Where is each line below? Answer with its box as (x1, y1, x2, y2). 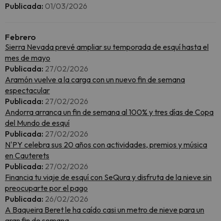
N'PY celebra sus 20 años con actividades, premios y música (5, 140, 207, 149)
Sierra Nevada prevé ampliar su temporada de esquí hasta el (5, 42, 209, 52)
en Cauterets (5, 150, 49, 160)
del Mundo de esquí (5, 118, 70, 128)
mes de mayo (5, 53, 50, 63)
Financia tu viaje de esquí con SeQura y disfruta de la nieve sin (5, 172, 212, 182)
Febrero (5, 32, 36, 42)
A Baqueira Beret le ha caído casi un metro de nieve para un (5, 205, 204, 215)
